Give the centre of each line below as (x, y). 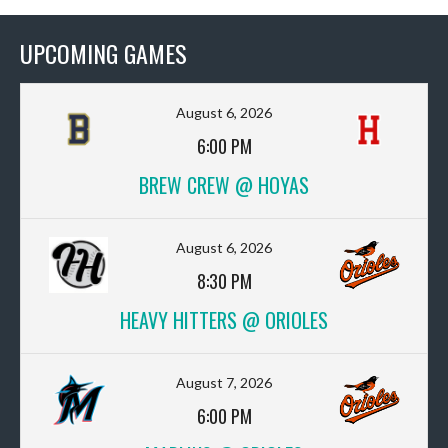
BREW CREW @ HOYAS (224, 185)
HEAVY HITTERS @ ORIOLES (224, 320)
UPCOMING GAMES (103, 53)
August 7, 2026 (224, 382)
